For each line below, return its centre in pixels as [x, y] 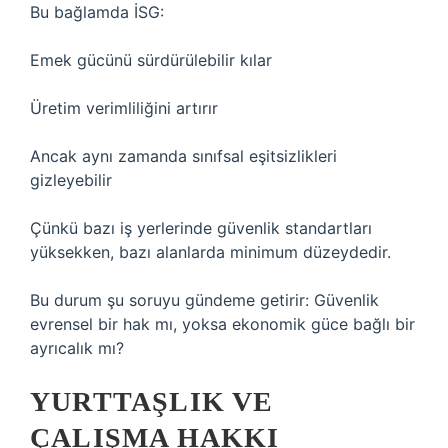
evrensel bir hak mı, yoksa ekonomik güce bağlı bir [222, 324]
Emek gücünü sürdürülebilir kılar [151, 60]
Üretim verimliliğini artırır [124, 108]
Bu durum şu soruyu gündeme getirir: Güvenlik [204, 300]
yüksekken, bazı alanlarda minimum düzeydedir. [210, 252]
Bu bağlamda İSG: [97, 12]
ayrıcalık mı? [77, 348]
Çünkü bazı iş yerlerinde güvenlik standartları [201, 228]
